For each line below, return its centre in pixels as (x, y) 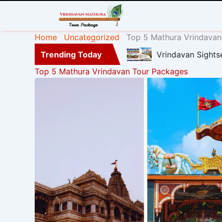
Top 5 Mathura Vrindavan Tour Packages (111, 71)
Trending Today (71, 54)
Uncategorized (92, 37)
